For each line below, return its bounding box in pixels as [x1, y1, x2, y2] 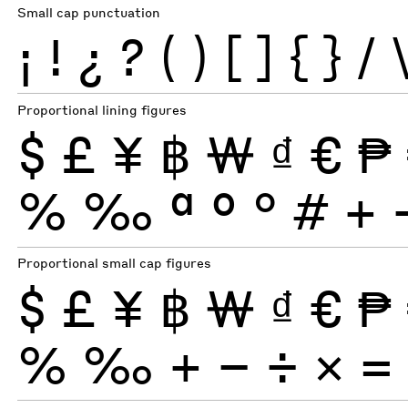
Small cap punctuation [17, 4, 161, 20]
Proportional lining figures [17, 101, 188, 117]
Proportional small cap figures [17, 255, 212, 271]
